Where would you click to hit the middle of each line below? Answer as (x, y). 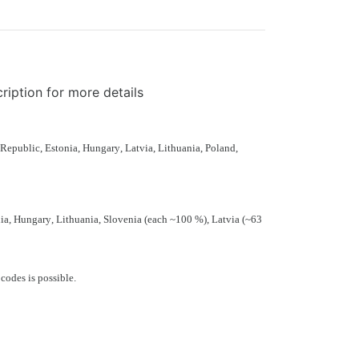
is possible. (52, 278)
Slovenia (124, 219)
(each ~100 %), (178, 219)
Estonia (61, 148)
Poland (220, 148)
